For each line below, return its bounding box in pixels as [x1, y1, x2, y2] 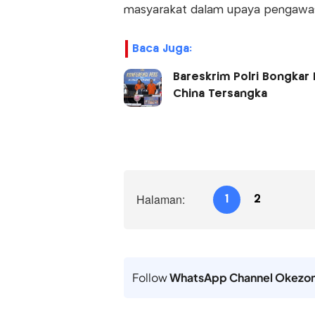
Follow [131, 270, 169, 285]
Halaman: [136, 191, 185, 208]
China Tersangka [172, 89, 267, 100]
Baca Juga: [131, 44, 192, 55]
